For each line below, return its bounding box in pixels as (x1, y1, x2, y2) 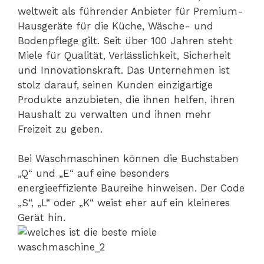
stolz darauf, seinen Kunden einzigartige (18, 78, 213, 91)
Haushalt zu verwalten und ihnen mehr (18, 108, 211, 120)
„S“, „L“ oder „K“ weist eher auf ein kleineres (18, 197, 230, 209)
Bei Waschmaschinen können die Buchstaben (18, 153, 239, 165)
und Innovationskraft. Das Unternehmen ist (18, 64, 230, 76)
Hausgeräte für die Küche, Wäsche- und (18, 19, 213, 32)
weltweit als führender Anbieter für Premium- (18, 5, 243, 17)
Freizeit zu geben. (18, 123, 103, 135)
